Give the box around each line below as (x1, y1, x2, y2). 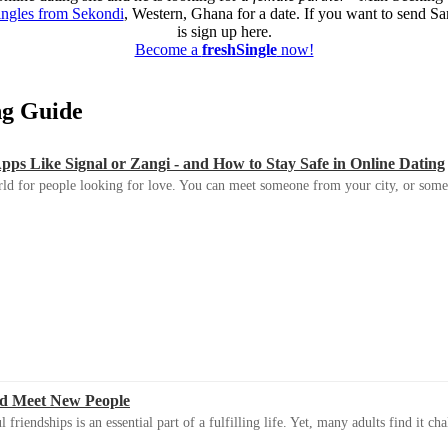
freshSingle (201, 41, 277, 59)
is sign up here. (176, 23, 272, 41)
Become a (134, 41, 202, 59)
